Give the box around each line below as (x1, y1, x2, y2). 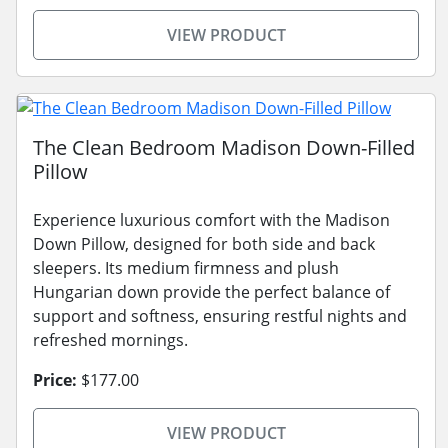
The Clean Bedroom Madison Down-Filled (33, 133, 415, 161)
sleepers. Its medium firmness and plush (33, 256, 339, 279)
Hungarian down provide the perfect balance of (33, 280, 390, 303)
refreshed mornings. (33, 328, 188, 351)
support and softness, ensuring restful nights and (33, 304, 407, 327)
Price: (33, 368, 77, 391)
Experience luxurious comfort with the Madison (33, 208, 390, 231)
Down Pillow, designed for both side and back (33, 232, 375, 255)
